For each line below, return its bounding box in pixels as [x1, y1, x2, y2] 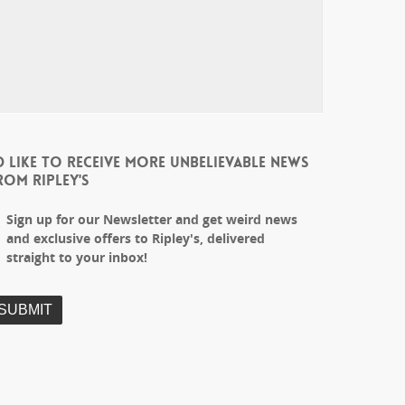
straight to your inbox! [6, 249, 148, 267]
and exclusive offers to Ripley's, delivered [6, 230, 266, 248]
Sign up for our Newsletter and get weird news [6, 211, 298, 229]
